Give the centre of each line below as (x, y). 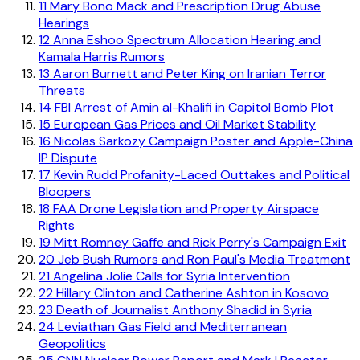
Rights (57, 225)
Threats (62, 90)
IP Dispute (68, 157)
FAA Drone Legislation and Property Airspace (184, 208)
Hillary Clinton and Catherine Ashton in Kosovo (191, 292)
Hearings (64, 22)
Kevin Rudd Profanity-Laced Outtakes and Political (200, 174)
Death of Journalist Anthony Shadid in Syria (182, 309)
